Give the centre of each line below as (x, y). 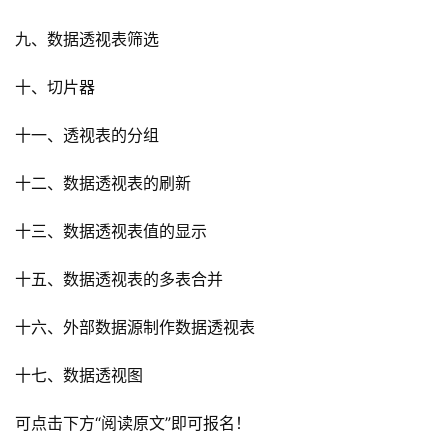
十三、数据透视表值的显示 (111, 231)
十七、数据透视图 (79, 375)
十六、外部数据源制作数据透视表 (135, 327)
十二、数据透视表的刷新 (103, 183)
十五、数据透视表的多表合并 (119, 279)
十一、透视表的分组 (87, 135)
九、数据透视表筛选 (87, 39)
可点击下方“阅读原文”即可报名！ (133, 423)
